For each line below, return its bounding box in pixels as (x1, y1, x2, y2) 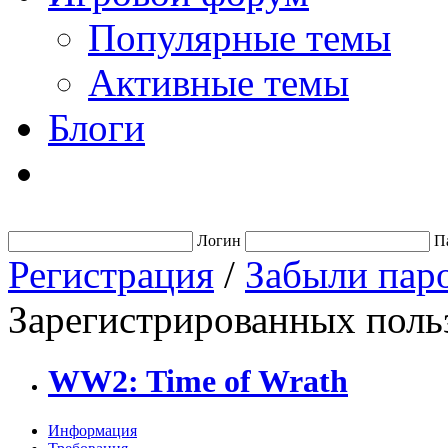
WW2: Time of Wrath (48, 363, 348, 400)
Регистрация (8, 253, 214, 296)
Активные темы (88, 61, 349, 104)
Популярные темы (88, 16, 391, 59)
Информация (48, 421, 137, 439)
